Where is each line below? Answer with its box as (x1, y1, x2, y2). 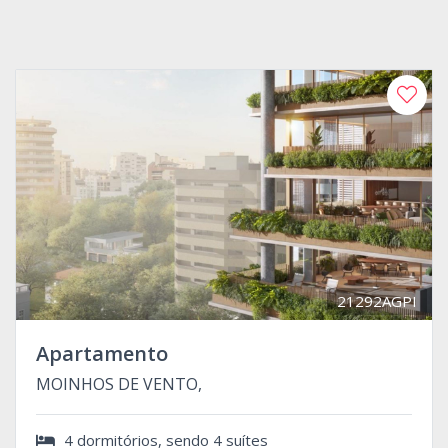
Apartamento (36, 339, 168, 367)
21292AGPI (337, 290, 417, 311)
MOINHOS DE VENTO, (36, 372, 202, 395)
